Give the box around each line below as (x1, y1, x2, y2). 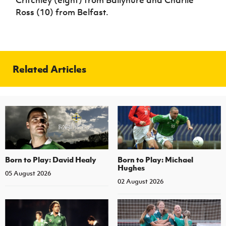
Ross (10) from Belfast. (16, 7, 109, 18)
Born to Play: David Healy (5, 154, 96, 164)
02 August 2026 (117, 177, 163, 186)
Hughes (117, 162, 145, 173)
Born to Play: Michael (117, 154, 193, 164)
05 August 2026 (5, 168, 51, 178)
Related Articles (13, 63, 86, 76)
